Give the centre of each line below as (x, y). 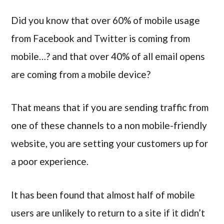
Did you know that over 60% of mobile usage (106, 20)
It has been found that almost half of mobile (103, 195)
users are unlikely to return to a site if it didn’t (108, 213)
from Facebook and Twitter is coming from (101, 38)
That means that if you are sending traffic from (110, 107)
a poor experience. (50, 161)
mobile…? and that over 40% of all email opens (108, 56)
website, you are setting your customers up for (110, 143)
